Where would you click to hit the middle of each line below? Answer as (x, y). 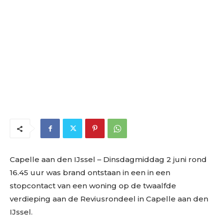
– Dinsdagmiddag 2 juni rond (151, 159)
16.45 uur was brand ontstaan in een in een (90, 172)
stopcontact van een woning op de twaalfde (93, 185)
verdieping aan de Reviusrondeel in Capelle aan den (109, 199)
